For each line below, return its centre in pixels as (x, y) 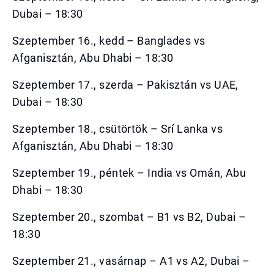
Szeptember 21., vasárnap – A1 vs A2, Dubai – (131, 261)
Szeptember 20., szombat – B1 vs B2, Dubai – (129, 217)
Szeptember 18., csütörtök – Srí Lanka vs (118, 129)
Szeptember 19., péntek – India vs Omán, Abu (129, 173)
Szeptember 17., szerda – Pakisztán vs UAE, (125, 85)
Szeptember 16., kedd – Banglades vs (109, 41)
